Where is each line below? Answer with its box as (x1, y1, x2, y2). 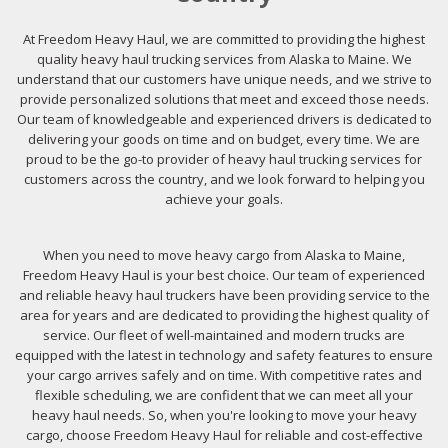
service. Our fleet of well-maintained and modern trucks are (43, 326, 405, 344)
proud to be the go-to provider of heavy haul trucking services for (26, 150, 422, 168)
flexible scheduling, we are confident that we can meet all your (35, 386, 413, 404)
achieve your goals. (165, 190, 283, 208)
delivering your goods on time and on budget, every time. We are (28, 130, 420, 148)
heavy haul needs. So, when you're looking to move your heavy (31, 406, 417, 424)
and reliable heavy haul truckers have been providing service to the (18, 286, 430, 304)
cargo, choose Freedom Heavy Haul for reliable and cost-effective (25, 426, 423, 444)
